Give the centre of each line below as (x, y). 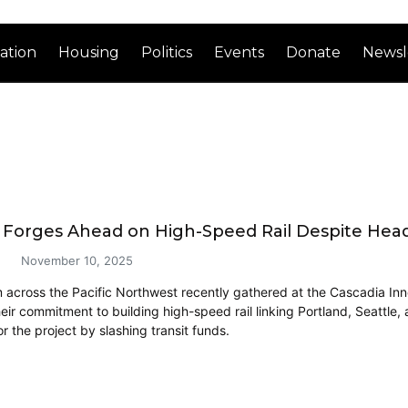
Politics (167, 52)
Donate (314, 52)
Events (240, 52)
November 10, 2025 (77, 260)
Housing (89, 52)
